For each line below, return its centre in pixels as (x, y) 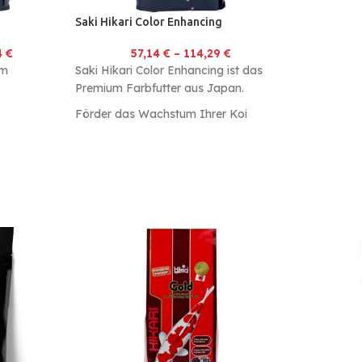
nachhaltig (103, 132)
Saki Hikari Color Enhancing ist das (168, 71)
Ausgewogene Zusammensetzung (166, 168)
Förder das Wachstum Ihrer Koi (161, 114)
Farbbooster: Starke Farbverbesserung (180, 150)
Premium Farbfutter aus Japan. (159, 88)
